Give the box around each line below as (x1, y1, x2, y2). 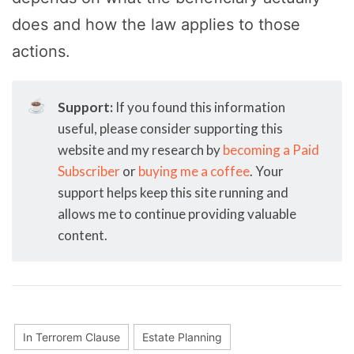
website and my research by (57, 141, 223, 159)
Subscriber (57, 163, 120, 180)
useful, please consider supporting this (57, 120, 283, 137)
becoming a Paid (222, 141, 319, 159)
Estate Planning (142, 330, 222, 345)
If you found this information (112, 99, 285, 116)
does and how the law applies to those (12, 15, 300, 35)
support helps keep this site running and (57, 184, 288, 201)
